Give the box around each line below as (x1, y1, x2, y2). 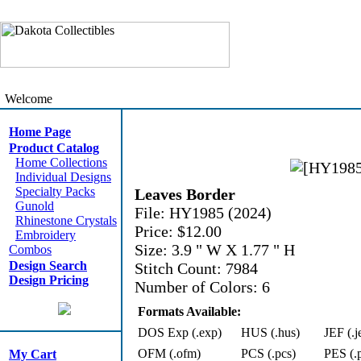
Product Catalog (9, 141, 99, 155)
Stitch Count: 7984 (135, 259, 258, 277)
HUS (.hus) (241, 326, 300, 339)
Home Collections (15, 156, 107, 169)
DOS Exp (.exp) (138, 326, 222, 339)
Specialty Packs (15, 185, 95, 198)
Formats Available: (138, 305, 241, 318)
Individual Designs (15, 170, 111, 184)
